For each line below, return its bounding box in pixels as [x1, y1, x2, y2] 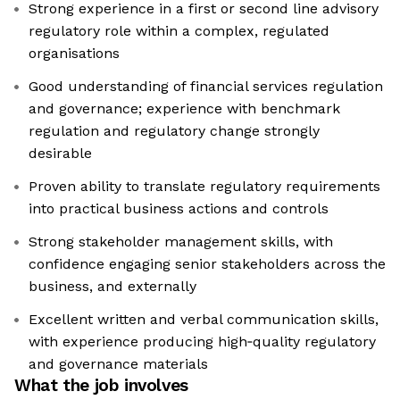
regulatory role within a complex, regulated [29, 22, 329, 40]
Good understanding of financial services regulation [29, 78, 383, 96]
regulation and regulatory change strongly [29, 122, 320, 140]
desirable [29, 145, 92, 162]
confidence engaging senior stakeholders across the [29, 255, 386, 273]
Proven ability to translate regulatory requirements [29, 178, 380, 196]
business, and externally [29, 278, 196, 296]
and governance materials [29, 355, 208, 373]
